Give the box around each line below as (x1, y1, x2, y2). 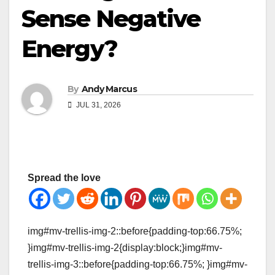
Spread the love (28, 172, 101, 184)
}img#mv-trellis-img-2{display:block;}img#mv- (28, 242, 222, 254)
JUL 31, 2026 (74, 101, 121, 110)
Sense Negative (21, 4, 201, 33)
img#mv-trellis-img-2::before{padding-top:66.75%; (28, 226, 242, 237)
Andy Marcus (81, 83, 137, 95)
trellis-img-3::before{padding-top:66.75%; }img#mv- (28, 259, 247, 270)
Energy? (21, 34, 123, 63)
